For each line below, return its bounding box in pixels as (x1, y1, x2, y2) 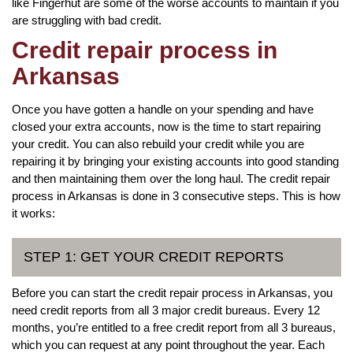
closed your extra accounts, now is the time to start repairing (12, 119, 321, 133)
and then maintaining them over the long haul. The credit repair (12, 171, 330, 185)
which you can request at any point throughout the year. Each (12, 337, 325, 351)
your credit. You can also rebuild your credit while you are (12, 136, 304, 150)
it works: (12, 206, 55, 220)
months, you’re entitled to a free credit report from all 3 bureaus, (12, 320, 336, 334)
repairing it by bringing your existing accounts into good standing (12, 154, 339, 168)
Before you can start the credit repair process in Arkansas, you (12, 285, 333, 299)
